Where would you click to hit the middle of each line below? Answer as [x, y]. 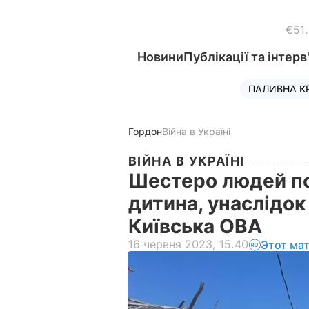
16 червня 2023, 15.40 [188, 244]
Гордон [145, 131]
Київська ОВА [198, 226]
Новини [160, 57]
